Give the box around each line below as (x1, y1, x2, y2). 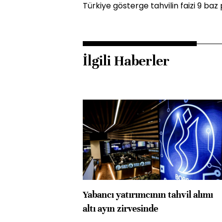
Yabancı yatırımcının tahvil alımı (83, 189, 213, 200)
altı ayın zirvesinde (83, 203, 158, 214)
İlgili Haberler (83, 53, 169, 69)
